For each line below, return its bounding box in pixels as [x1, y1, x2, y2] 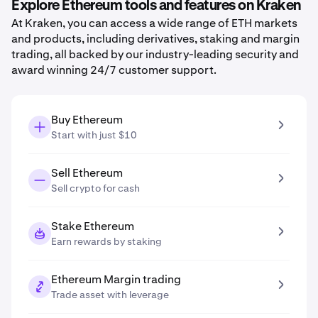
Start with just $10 [51, 128, 137, 141]
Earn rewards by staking [51, 235, 162, 248]
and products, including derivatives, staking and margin [11, 31, 300, 46]
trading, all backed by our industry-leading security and [11, 47, 299, 62]
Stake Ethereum [51, 219, 134, 234]
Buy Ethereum [51, 112, 123, 127]
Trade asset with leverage [51, 288, 169, 301]
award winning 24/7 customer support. [11, 62, 216, 77]
